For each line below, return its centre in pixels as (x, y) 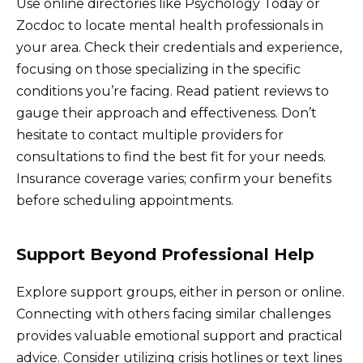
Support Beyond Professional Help (165, 254)
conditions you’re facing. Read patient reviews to (173, 91)
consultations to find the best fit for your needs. (171, 156)
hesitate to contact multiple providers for (150, 135)
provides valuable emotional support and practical (179, 335)
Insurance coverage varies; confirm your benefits (174, 178)
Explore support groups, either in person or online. (180, 292)
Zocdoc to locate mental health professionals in (170, 25)
